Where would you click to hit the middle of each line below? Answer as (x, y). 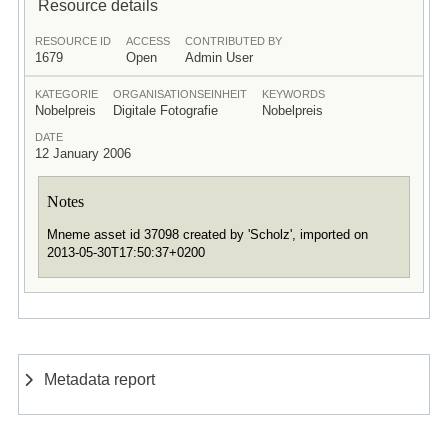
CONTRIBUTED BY (233, 40)
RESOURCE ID (72, 40)
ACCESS (147, 40)
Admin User (218, 57)
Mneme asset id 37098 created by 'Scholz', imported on (207, 235)
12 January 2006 (82, 153)
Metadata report (100, 379)
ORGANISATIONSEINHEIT (179, 93)
